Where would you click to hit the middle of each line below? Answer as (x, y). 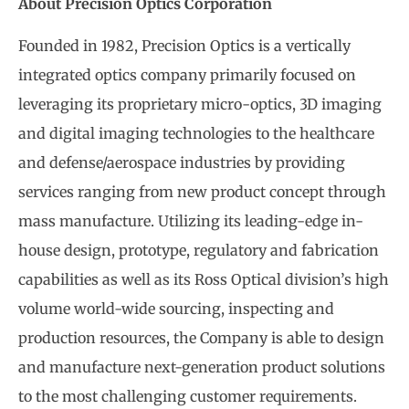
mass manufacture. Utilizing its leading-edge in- (191, 221)
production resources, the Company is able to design (201, 338)
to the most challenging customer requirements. (188, 397)
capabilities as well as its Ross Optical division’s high (204, 280)
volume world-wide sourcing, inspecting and (176, 309)
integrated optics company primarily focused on (187, 75)
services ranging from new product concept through (202, 192)
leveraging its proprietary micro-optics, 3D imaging (200, 105)
